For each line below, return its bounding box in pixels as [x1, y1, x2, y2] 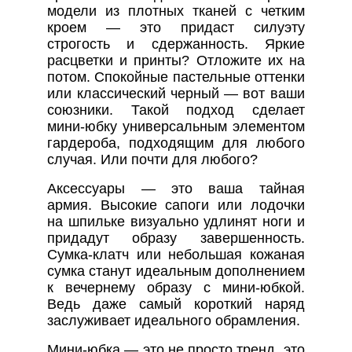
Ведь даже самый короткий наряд [47, 295, 305, 312]
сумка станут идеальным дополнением [47, 262, 305, 279]
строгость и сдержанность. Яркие [47, 35, 305, 52]
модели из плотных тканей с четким [47, 2, 305, 19]
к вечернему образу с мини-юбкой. [47, 279, 305, 295]
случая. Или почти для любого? [47, 151, 258, 167]
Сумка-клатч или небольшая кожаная [47, 246, 305, 262]
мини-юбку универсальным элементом [47, 118, 305, 134]
